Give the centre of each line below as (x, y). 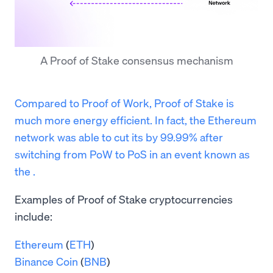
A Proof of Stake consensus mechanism (136, 60)
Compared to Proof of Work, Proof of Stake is (124, 103)
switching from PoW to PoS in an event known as (132, 154)
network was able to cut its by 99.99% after (119, 137)
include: (34, 216)
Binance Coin (46, 261)
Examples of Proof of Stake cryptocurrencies (124, 199)
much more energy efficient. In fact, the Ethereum (136, 120)
